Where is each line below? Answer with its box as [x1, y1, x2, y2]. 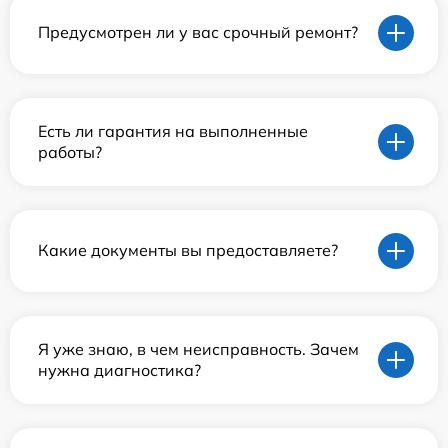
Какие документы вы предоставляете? [38, 240, 338, 261]
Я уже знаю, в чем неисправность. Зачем [38, 338, 359, 359]
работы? [38, 141, 102, 162]
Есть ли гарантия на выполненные [38, 120, 308, 141]
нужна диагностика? [38, 359, 201, 380]
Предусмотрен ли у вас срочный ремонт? [38, 22, 358, 43]
